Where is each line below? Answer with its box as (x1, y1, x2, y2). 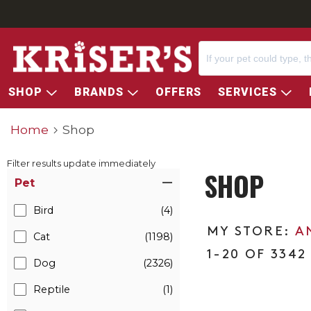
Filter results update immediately (7, 158, 155, 169)
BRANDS (74, 85, 127, 99)
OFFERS (155, 85, 201, 99)
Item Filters (6, 168, 69, 181)
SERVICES (218, 85, 280, 99)
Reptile (33, 283, 70, 296)
